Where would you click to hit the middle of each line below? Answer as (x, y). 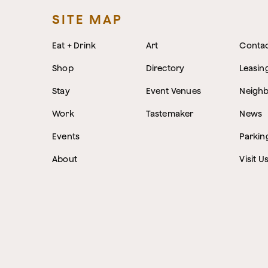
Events (66, 136)
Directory (165, 68)
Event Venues (173, 91)
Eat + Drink (74, 45)
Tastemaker (170, 114)
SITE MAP (87, 19)
